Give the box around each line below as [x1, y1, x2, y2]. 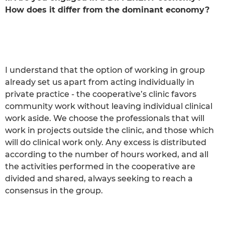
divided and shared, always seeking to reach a [5, 173, 193, 183]
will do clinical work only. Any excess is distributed [5, 137, 206, 147]
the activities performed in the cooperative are [5, 161, 195, 171]
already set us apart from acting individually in [5, 77, 194, 87]
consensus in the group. [5, 185, 103, 195]
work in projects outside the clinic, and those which [5, 125, 214, 135]
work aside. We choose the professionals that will [5, 113, 204, 123]
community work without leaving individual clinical [5, 101, 212, 111]
